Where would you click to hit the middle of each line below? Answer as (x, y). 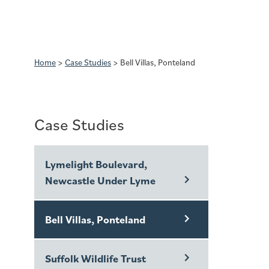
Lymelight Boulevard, (96, 164)
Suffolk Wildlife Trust (95, 258)
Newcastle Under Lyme (100, 180)
